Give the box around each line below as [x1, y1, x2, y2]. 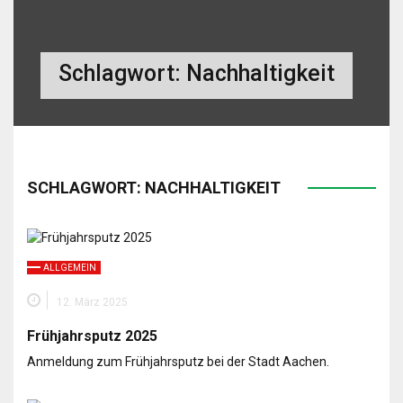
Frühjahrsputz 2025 [27, 327, 157, 345]
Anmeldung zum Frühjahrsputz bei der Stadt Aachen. [27, 354, 329, 369]
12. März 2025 [57, 295, 128, 309]
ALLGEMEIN [43, 262, 96, 273]
